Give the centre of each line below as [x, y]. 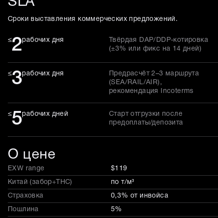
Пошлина [23, 209]
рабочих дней [45, 114]
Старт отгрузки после [146, 114]
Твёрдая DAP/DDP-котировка [159, 40]
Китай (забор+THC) [40, 182]
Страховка [26, 196]
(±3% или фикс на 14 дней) [155, 49]
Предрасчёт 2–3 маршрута [154, 73]
